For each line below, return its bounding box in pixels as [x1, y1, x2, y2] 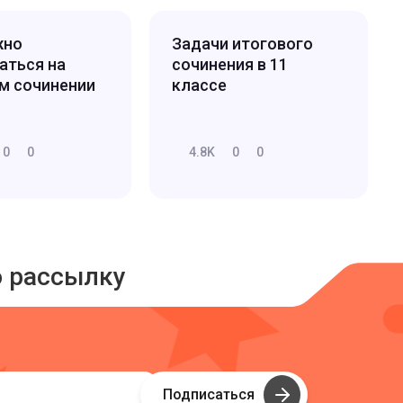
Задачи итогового [171, 33, 313, 53]
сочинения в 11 [171, 54, 288, 74]
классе [171, 75, 227, 94]
